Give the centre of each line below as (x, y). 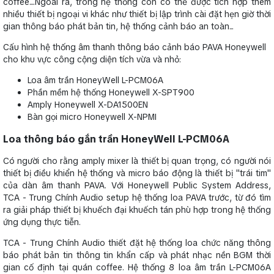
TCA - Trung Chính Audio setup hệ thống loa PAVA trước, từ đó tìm (137, 198)
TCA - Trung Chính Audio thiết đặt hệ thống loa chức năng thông (137, 243)
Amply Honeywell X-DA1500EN (88, 105)
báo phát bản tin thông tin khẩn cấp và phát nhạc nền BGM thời (137, 255)
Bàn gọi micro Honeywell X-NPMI (92, 117)
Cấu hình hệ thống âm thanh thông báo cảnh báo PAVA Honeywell (135, 47)
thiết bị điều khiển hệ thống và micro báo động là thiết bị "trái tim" (137, 173)
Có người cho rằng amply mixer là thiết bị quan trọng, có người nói (137, 161)
